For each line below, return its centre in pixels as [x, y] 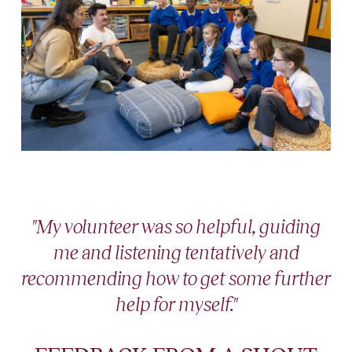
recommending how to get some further [176, 279]
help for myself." [176, 305]
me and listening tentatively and [176, 253]
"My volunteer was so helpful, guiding [176, 227]
